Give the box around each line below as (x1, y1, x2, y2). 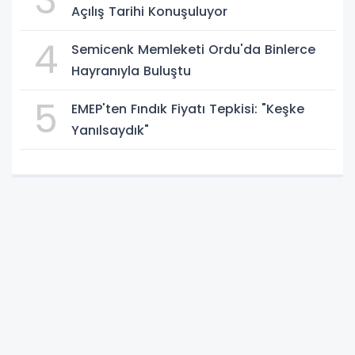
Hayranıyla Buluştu (71, 62, 191, 81)
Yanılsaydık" (71, 121, 149, 140)
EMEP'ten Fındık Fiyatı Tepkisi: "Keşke (71, 100, 304, 119)
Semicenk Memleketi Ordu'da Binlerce (71, 40, 315, 59)
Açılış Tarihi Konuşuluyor (71, 2, 227, 21)
